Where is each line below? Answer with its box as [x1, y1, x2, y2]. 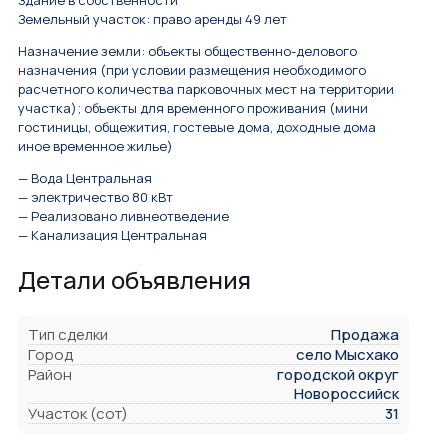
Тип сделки [28, 324, 108, 346]
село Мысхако [296, 344, 399, 366]
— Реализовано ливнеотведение [18, 207, 229, 226]
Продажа [331, 324, 399, 346]
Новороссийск [294, 383, 399, 405]
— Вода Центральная [18, 169, 152, 188]
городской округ [277, 364, 399, 386]
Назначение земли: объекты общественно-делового [18, 42, 357, 61]
